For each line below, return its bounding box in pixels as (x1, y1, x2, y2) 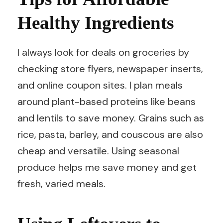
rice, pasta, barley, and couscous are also (17, 127, 203, 141)
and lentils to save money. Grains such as (17, 111, 204, 124)
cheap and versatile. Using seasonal (17, 144, 179, 157)
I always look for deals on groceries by (17, 45, 189, 59)
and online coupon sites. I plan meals (17, 78, 183, 92)
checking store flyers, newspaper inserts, (17, 62, 203, 75)
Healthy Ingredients (17, 12, 174, 33)
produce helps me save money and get (17, 160, 197, 174)
